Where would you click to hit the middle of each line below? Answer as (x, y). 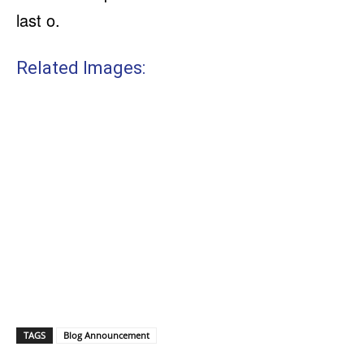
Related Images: (81, 68)
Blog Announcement (106, 336)
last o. (38, 20)
